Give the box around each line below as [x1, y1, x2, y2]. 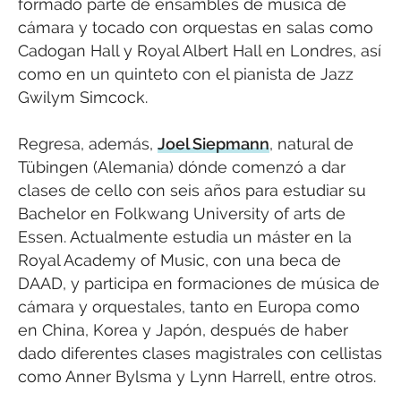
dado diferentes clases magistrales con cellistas [18, 343, 382, 363]
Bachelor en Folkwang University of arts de [18, 203, 346, 223]
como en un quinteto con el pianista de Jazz [18, 64, 354, 83]
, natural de [269, 133, 354, 153]
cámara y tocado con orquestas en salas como [18, 17, 373, 37]
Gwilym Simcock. [18, 87, 148, 107]
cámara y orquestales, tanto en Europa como [18, 296, 360, 316]
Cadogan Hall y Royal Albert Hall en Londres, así [18, 40, 381, 60]
